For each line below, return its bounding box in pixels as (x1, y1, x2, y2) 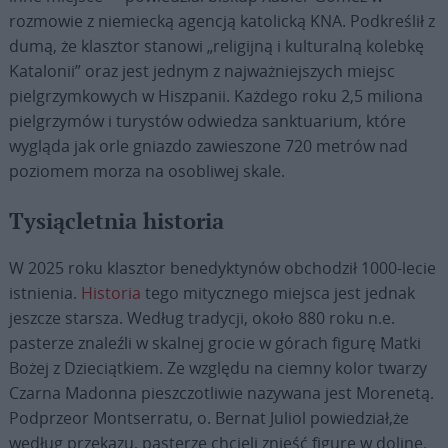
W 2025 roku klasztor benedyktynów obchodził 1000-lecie (8, 257, 436, 279)
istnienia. (8, 282, 81, 304)
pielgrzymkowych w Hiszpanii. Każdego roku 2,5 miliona (8, 85, 423, 107)
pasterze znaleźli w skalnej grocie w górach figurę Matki (8, 332, 421, 354)
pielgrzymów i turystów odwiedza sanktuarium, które (8, 110, 406, 132)
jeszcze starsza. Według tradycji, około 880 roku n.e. (8, 307, 395, 329)
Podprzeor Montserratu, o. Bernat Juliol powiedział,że (8, 407, 409, 429)
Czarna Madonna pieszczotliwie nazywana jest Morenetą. (8, 382, 434, 404)
